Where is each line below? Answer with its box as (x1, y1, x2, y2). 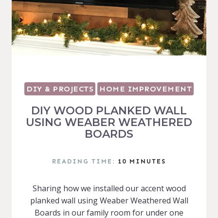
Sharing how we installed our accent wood (32, 183, 186, 194)
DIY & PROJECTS (26, 84, 93, 93)
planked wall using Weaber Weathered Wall (30, 195, 188, 206)
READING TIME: (52, 158, 115, 165)
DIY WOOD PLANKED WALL (31, 104, 187, 117)
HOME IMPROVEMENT (99, 84, 192, 93)
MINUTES (129, 158, 166, 165)
